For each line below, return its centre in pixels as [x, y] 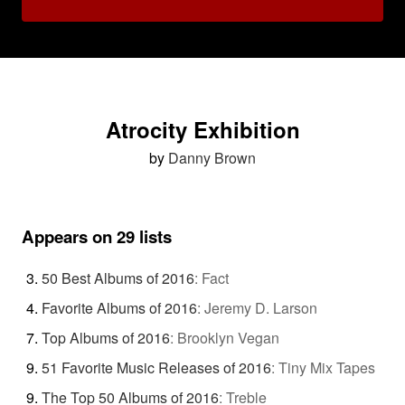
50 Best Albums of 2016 [118, 278]
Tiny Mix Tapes [326, 367]
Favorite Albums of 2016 [119, 307]
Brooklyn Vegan [228, 337]
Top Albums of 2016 [105, 337]
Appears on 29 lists [97, 236]
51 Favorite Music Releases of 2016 [156, 367]
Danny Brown [212, 158]
